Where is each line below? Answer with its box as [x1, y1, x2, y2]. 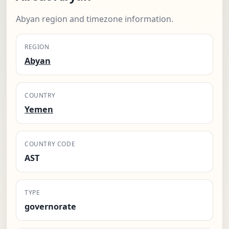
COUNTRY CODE [25, 140, 76, 149]
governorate [25, 201, 76, 213]
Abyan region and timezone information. [16, 13, 173, 25]
